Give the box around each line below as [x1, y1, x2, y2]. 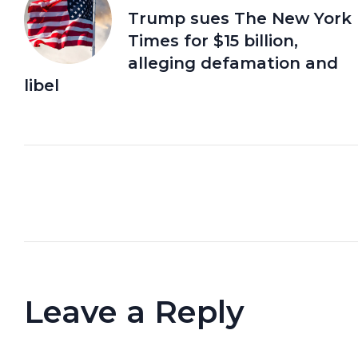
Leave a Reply [24, 292, 245, 331]
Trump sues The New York [128, 8, 352, 28]
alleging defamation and [128, 53, 338, 73]
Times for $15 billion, [128, 30, 298, 50]
